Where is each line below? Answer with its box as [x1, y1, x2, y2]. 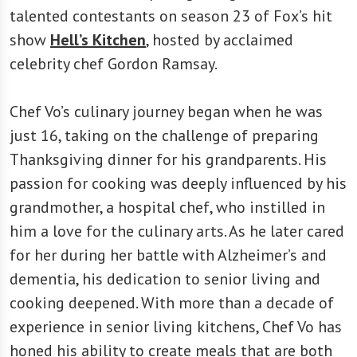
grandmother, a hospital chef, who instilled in [10, 196, 325, 218]
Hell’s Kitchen [50, 29, 146, 50]
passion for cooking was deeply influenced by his [10, 172, 347, 194]
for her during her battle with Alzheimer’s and [10, 244, 327, 265]
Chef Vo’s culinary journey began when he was [10, 100, 323, 122]
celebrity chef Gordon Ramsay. [10, 53, 218, 74]
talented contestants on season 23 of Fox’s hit [10, 5, 332, 26]
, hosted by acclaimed [146, 29, 293, 50]
